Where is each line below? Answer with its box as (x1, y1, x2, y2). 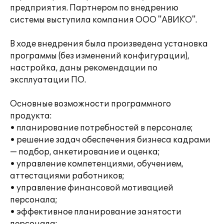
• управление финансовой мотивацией (10, 183, 173, 193)
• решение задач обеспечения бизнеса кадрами (10, 135, 210, 145)
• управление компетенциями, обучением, (10, 159, 183, 169)
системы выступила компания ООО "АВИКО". (10, 15, 197, 25)
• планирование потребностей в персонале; (10, 123, 193, 133)
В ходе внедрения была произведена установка (10, 39, 208, 49)
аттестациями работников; (10, 171, 124, 181)
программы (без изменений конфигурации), (10, 51, 189, 61)
